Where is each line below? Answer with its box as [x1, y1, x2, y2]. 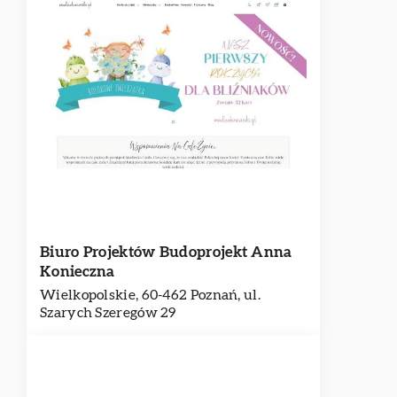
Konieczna [40, 264, 115, 279]
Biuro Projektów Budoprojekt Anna [40, 245, 292, 260]
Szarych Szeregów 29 [40, 306, 176, 320]
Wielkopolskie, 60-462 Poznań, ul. [40, 288, 261, 302]
